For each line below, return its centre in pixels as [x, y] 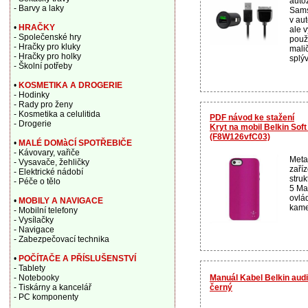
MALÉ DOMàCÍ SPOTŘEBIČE [75, 143]
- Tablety [29, 268]
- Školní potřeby [43, 66]
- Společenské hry [47, 37]
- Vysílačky [33, 220]
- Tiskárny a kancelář [52, 287]
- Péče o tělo [37, 181]
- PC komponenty [46, 297]
